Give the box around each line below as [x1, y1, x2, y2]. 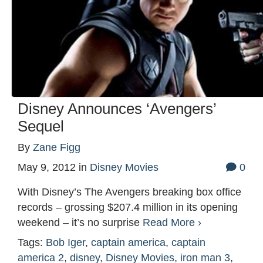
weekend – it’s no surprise [18, 217, 143, 229]
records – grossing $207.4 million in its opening [18, 201, 238, 214]
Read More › [143, 217, 201, 229]
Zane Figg [33, 141, 80, 154]
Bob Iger [46, 237, 85, 249]
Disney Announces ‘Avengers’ [18, 100, 216, 117]
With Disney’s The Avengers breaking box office [18, 186, 241, 198]
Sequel [18, 118, 64, 135]
